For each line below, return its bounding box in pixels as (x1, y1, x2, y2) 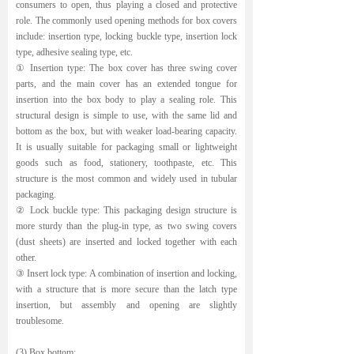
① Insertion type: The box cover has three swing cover (16, 62, 237, 73)
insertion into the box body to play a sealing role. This (16, 94, 237, 105)
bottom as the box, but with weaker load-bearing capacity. (16, 126, 237, 137)
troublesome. (16, 315, 64, 326)
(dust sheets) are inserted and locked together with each (16, 236, 237, 247)
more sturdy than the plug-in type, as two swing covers (16, 220, 237, 232)
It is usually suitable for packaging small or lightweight (16, 141, 237, 153)
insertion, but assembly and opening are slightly (16, 299, 237, 311)
